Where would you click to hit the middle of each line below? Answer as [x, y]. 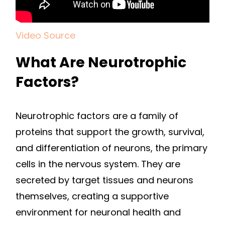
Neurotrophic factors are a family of [97, 116]
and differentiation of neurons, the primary [111, 148]
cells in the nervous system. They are [98, 164]
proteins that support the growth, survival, [110, 132]
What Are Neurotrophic [101, 63]
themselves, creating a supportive [92, 196]
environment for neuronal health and [98, 212]
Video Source [45, 36]
